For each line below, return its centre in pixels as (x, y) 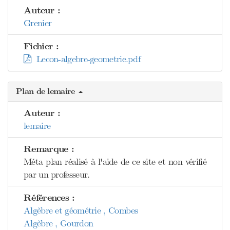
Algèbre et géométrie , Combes (81, 210)
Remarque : (49, 149)
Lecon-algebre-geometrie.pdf (86, 59)
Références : (49, 198)
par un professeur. (57, 175)
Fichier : (41, 46)
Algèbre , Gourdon (59, 223)
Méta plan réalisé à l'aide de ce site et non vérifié (115, 162)
